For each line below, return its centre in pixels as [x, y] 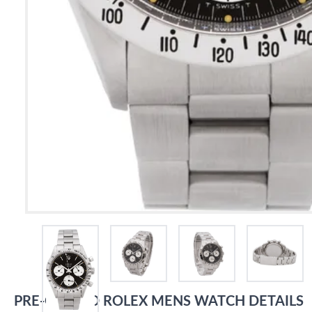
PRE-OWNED [57, 300]
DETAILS [276, 300]
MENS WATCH [198, 300]
